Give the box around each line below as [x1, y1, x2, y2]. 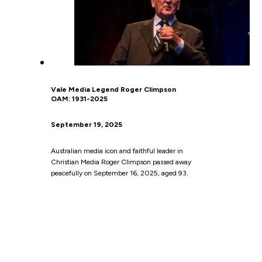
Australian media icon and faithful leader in [50, 147, 183, 156]
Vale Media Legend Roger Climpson [50, 85, 176, 94]
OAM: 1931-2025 [50, 95, 108, 104]
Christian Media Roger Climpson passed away [50, 158, 191, 167]
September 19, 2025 [50, 120, 122, 129]
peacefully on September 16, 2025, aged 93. [50, 169, 188, 178]
